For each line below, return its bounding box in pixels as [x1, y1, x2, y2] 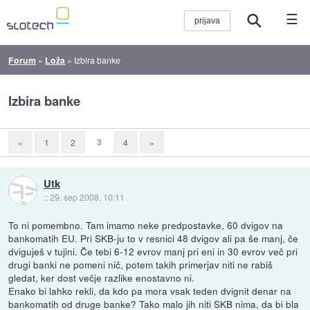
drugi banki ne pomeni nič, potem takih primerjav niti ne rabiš [8, 257, 273, 271]
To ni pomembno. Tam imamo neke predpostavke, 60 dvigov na [8, 217, 284, 232]
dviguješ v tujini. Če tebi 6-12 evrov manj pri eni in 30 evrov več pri [8, 244, 298, 258]
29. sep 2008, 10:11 [49, 190, 125, 203]
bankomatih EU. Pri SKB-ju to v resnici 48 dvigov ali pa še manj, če [8, 230, 299, 245]
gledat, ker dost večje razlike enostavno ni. [8, 270, 195, 284]
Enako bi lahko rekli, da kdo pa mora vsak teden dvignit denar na [8, 283, 292, 298]
